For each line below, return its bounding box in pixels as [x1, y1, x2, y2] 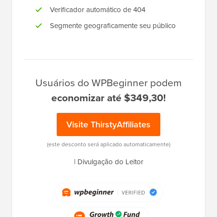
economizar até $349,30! [51, 90, 166, 106]
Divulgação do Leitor [77, 156, 143, 168]
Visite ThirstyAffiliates [66, 118, 151, 131]
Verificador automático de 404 [50, 4, 145, 15]
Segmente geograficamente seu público [50, 20, 176, 31]
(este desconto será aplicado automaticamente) [46, 140, 170, 149]
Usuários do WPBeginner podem [35, 75, 182, 91]
